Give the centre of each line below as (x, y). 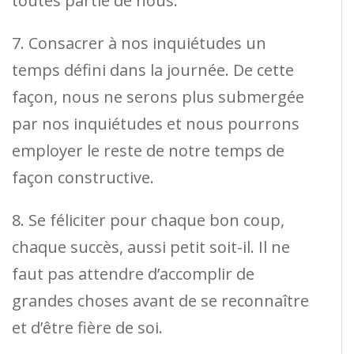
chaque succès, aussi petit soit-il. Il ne (151, 247)
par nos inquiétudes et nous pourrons (156, 124)
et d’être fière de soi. (87, 328)
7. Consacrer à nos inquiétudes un (139, 43)
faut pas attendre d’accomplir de (133, 274)
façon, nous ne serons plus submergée (158, 97)
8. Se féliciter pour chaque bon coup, (148, 220)
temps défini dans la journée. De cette (153, 70)
